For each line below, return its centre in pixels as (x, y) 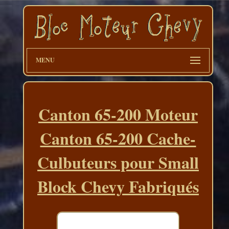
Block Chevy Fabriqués (118, 187)
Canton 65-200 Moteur (118, 114)
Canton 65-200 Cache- (118, 139)
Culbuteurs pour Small (118, 163)
